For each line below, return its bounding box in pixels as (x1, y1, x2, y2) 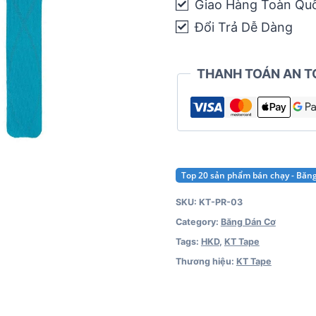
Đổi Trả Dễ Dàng (191, 19, 293, 35)
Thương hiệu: (175, 255, 236, 267)
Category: (175, 216, 221, 227)
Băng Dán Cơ (220, 216, 276, 227)
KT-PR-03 (198, 196, 243, 207)
